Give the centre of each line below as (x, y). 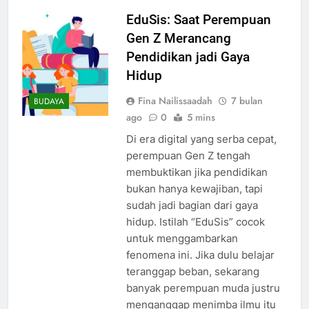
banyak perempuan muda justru (203, 288)
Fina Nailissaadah (175, 100)
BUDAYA (49, 102)
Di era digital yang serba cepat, (201, 139)
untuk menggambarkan (182, 238)
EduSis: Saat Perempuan (198, 19)
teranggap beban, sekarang (192, 271)
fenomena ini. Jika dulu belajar (200, 255)
